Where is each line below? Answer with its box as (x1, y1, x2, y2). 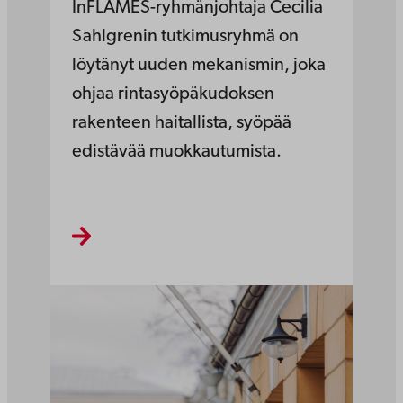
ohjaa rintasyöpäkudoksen (72, 85, 274, 104)
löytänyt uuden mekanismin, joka (72, 57, 326, 76)
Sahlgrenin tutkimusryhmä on (72, 28, 299, 47)
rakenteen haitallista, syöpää (72, 114, 291, 133)
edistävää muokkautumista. (72, 143, 282, 162)
